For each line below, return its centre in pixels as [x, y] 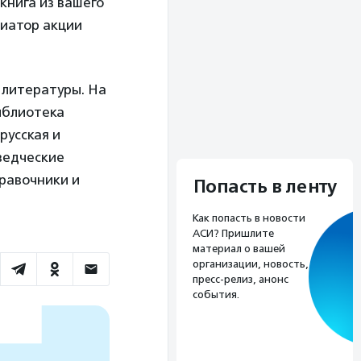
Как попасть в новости [249, 218]
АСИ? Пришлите [233, 233]
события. [216, 294]
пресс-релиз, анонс [241, 279]
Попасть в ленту [265, 187]
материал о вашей [239, 248]
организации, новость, [251, 263]
